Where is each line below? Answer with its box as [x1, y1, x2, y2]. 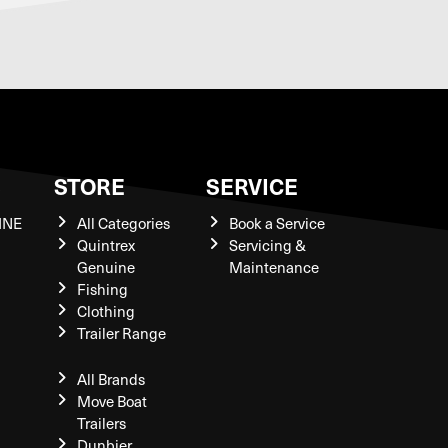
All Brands [76, 369, 145, 389]
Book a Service [228, 213, 325, 233]
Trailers [76, 413, 126, 433]
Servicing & [228, 235, 306, 255]
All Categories [76, 213, 170, 233]
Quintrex [76, 235, 135, 255]
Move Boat [76, 391, 147, 411]
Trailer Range [76, 323, 166, 343]
